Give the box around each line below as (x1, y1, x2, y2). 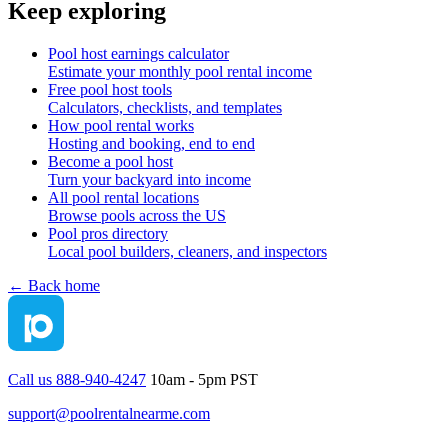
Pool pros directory (48, 224, 168, 242)
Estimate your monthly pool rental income (48, 62, 312, 80)
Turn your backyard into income (48, 170, 251, 188)
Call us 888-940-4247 (8, 370, 146, 388)
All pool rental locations (48, 188, 199, 206)
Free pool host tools (48, 80, 172, 98)
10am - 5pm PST (150, 370, 258, 388)
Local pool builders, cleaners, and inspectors (48, 242, 327, 260)
